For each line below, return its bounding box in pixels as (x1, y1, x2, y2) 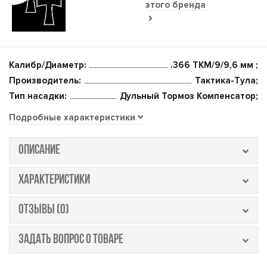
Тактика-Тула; (195, 75, 258, 86)
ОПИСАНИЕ (18, 144, 60, 157)
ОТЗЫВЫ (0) (18, 203, 69, 217)
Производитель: (9, 75, 81, 86)
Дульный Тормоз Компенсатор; (120, 91, 258, 101)
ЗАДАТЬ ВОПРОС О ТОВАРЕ (18, 233, 123, 247)
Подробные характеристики (9, 112, 138, 123)
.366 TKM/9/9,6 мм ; (170, 60, 258, 70)
